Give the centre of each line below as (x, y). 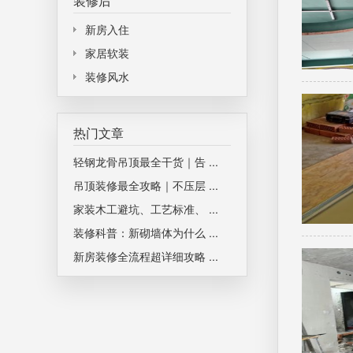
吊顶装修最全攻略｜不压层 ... (146, 185)
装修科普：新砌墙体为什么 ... (146, 232)
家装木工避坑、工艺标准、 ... (146, 209)
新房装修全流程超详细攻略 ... (146, 256)
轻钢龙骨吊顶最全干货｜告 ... (146, 162)
